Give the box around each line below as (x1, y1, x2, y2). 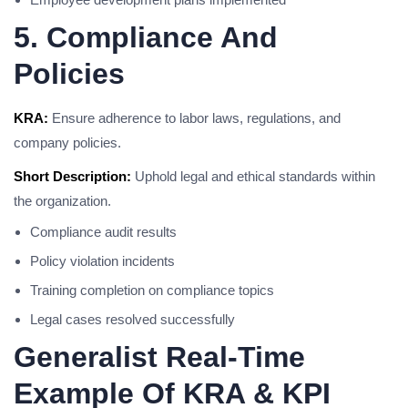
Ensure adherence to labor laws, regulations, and (48, 110, 341, 126)
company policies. (14, 135, 121, 150)
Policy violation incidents (30, 253, 175, 269)
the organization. (14, 193, 111, 209)
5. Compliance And (14, 21, 278, 54)
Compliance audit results (30, 224, 177, 240)
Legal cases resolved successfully (30, 311, 235, 327)
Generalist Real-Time (14, 341, 305, 373)
